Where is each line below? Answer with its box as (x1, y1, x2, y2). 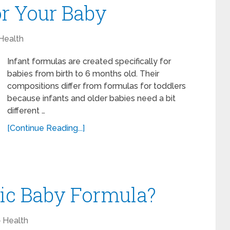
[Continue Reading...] (7, 123, 85, 133)
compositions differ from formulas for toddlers (7, 81, 186, 91)
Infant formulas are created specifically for (7, 56, 171, 66)
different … (7, 106, 45, 116)
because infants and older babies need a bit (7, 93, 176, 103)
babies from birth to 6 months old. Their (7, 69, 159, 79)
